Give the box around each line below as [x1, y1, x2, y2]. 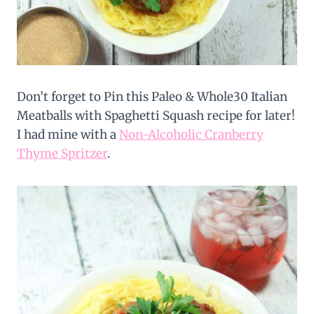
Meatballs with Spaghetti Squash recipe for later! [17, 107, 295, 123]
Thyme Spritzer [17, 145, 107, 161]
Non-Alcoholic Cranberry [119, 126, 264, 142]
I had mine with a [17, 126, 119, 142]
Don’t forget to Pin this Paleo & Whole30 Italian [17, 88, 287, 104]
